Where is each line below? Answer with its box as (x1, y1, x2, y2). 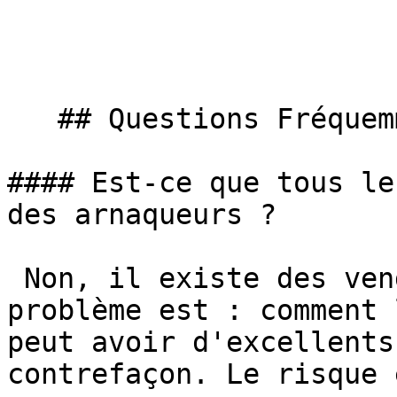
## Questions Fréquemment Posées (7, 103, 58, 135)
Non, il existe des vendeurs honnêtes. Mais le (7, 262, 24, 294)
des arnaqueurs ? (7, 198, 276, 230)
